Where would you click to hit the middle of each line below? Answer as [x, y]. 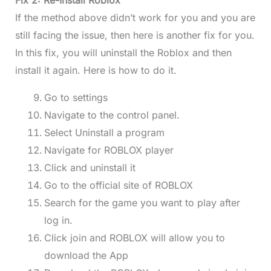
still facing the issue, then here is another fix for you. [135, 35]
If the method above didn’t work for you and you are [135, 18]
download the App [86, 256]
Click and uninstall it [90, 168]
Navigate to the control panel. [112, 115]
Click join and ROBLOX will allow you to [134, 238]
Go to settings [76, 98]
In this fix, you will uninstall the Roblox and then [123, 53]
